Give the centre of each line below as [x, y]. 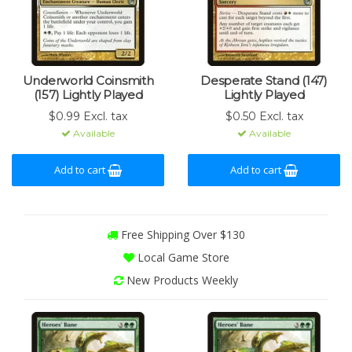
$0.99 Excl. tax [88, 116]
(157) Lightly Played [88, 95]
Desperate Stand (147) [264, 81]
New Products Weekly [181, 280]
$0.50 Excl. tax [264, 116]
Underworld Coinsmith [88, 81]
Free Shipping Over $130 [181, 235]
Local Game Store [181, 257]
